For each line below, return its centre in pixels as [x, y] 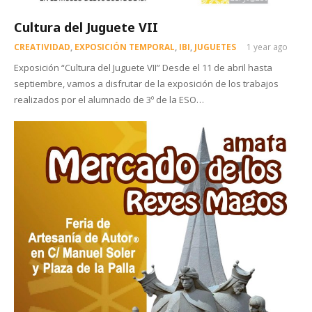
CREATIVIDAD [42, 47]
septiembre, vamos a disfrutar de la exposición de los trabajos [146, 83]
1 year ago [267, 47]
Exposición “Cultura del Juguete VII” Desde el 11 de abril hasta [143, 67]
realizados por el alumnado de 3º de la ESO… [109, 99]
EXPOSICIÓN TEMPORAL [124, 47]
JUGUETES [215, 47]
